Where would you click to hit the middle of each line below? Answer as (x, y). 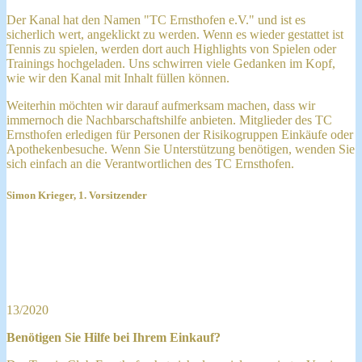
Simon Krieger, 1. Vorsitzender (77, 196)
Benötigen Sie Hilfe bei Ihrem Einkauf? (114, 337)
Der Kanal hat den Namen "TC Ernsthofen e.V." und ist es (156, 20)
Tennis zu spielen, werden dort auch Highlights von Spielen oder (171, 49)
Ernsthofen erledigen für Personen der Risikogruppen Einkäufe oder (180, 135)
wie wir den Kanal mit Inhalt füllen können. (118, 78)
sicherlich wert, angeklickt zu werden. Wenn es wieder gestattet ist (175, 35)
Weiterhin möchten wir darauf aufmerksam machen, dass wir (161, 106)
